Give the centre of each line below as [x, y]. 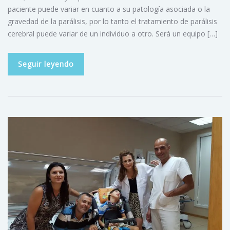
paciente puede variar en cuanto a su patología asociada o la [109, 9]
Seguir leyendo [46, 64]
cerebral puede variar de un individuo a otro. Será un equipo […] [113, 33]
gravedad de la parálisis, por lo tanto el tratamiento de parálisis [112, 21]
